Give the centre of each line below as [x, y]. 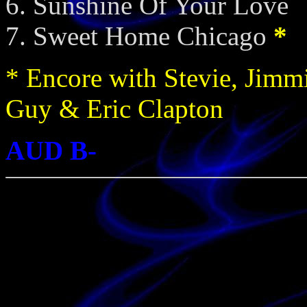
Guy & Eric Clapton [114, 109]
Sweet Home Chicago [153, 36]
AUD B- [51, 150]
